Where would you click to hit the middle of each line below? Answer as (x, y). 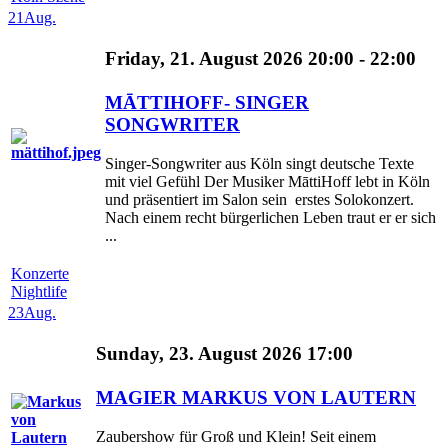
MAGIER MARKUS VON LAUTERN (256, 398)
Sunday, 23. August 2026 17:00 (224, 354)
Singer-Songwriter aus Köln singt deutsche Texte (259, 164)
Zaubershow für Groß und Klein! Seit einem (236, 437)
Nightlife (39, 291)
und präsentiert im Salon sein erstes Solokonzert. (259, 200)
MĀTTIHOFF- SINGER (207, 103)
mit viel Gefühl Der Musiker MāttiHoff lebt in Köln (267, 182)
